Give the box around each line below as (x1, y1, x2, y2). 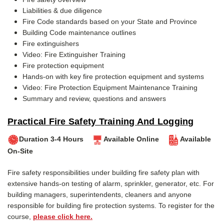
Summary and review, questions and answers (22, 94, 166, 102)
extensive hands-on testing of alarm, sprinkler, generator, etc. (7, 179, 203, 187)
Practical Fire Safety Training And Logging (7, 116, 194, 126)
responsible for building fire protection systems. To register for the (7, 201, 214, 209)
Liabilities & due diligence (22, 6, 102, 14)
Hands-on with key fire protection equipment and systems (22, 72, 204, 80)
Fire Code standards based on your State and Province (22, 17, 197, 25)
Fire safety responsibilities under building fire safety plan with (7, 168, 199, 176)
